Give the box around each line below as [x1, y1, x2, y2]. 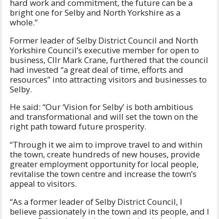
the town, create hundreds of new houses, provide [10, 149, 200, 160]
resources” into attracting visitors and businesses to [10, 73, 207, 85]
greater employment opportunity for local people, [10, 158, 198, 170]
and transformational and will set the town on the [10, 111, 198, 123]
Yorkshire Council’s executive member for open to [10, 44, 199, 56]
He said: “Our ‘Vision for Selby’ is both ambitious [10, 101, 193, 113]
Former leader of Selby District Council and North [10, 34, 198, 46]
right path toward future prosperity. [10, 121, 148, 132]
